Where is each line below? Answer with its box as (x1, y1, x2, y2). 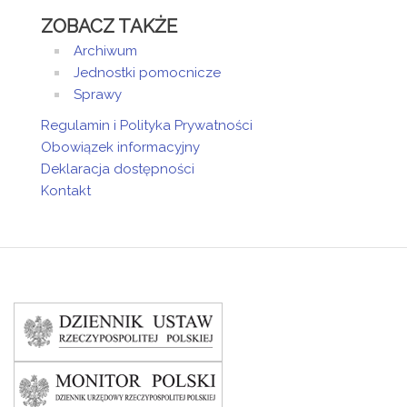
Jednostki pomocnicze (74, 65, 221, 81)
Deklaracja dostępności (41, 161, 194, 177)
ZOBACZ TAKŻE (41, 15, 177, 37)
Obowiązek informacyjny (41, 139, 200, 155)
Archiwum (74, 43, 137, 59)
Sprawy (74, 86, 122, 103)
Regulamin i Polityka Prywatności (41, 117, 253, 134)
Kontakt (41, 183, 91, 199)
